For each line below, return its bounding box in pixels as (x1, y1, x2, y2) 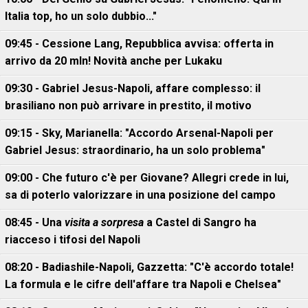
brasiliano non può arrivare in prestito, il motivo (5, 99, 252, 112)
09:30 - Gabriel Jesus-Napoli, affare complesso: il (5, 82, 261, 95)
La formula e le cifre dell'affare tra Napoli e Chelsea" (5, 278, 281, 291)
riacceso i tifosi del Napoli (5, 233, 140, 246)
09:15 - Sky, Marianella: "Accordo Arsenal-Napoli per (5, 126, 274, 140)
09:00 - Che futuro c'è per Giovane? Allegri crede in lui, (5, 171, 289, 184)
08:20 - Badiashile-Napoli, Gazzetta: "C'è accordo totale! (5, 261, 294, 274)
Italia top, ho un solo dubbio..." (5, 10, 157, 23)
